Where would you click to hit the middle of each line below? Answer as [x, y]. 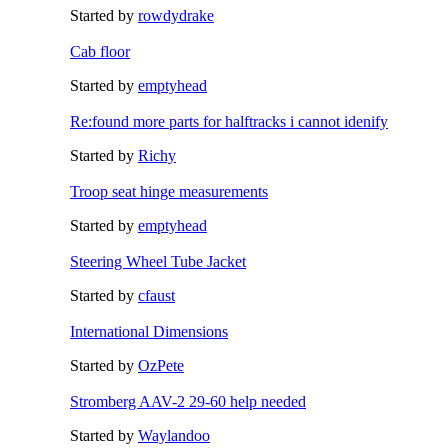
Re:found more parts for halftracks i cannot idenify [229, 121]
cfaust [156, 295]
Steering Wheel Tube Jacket [158, 261]
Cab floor [100, 51]
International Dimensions [149, 331]
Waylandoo [174, 435]
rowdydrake [176, 15]
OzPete [161, 365]
